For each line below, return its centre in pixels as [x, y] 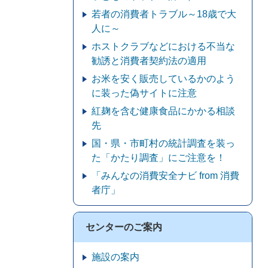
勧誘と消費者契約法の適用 [149, 61]
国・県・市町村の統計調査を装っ [163, 143]
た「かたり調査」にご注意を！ [159, 158]
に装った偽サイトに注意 [144, 93]
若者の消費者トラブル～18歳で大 [164, 14]
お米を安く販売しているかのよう [163, 79]
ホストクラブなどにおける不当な [163, 46]
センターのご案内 [124, 227]
